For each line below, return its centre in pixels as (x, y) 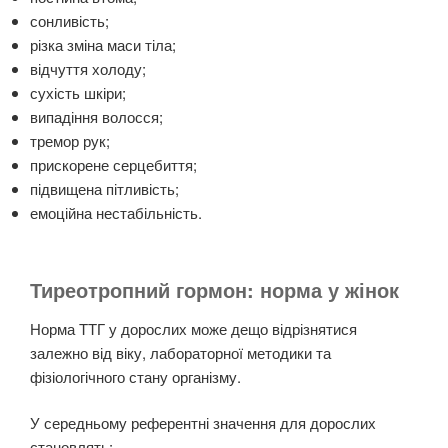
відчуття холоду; (88, 69)
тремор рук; (70, 141)
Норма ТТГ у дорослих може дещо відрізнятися (193, 328)
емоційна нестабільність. (116, 213)
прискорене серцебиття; (113, 165)
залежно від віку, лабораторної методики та (180, 352)
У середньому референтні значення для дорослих (203, 423)
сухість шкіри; (78, 93)
